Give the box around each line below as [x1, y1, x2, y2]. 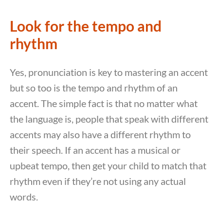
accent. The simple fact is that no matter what [10, 97, 198, 109]
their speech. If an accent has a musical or [10, 144, 181, 156]
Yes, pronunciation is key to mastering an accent [10, 66, 208, 78]
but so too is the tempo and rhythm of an [10, 82, 178, 94]
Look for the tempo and [10, 17, 162, 35]
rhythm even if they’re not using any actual [10, 175, 186, 187]
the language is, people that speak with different [10, 113, 208, 125]
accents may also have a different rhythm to [10, 128, 191, 141]
